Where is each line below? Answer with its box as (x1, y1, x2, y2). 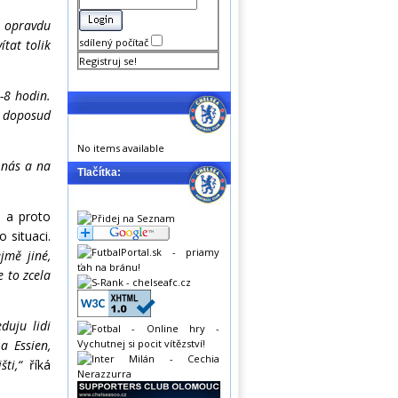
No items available (77, 141, 164, 155)
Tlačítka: (77, 166, 121, 179)
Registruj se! (79, 54, 137, 68)
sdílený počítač (79, 36, 151, 49)
